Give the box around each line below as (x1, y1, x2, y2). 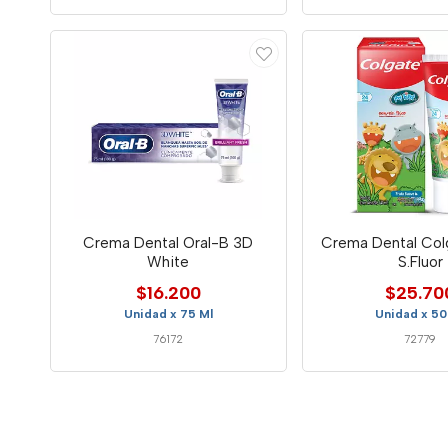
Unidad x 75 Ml (123, 306, 213, 321)
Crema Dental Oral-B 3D (83, 233, 254, 252)
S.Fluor (397, 252, 443, 271)
